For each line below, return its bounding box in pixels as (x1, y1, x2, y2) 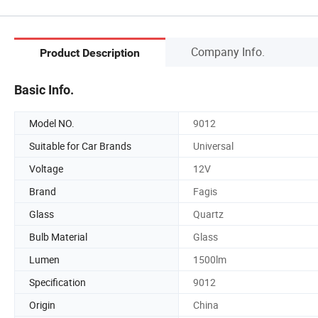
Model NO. (29, 116, 75, 130)
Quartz (193, 207, 224, 221)
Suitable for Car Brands (29, 138, 131, 153)
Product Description (40, 46, 140, 60)
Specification (29, 275, 86, 289)
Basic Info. (14, 82, 74, 97)
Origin (29, 297, 55, 312)
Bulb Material (29, 229, 87, 243)
